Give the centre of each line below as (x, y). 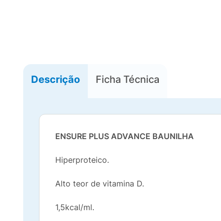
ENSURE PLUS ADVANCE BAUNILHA (125, 136)
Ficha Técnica (128, 79)
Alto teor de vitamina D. (100, 184)
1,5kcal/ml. (75, 207)
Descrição (55, 79)
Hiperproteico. (82, 160)
